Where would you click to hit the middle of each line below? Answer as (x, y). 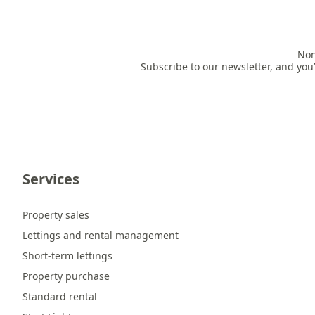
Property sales (56, 215)
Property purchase (66, 276)
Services (51, 179)
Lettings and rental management (101, 235)
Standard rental (60, 296)
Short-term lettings (67, 256)
